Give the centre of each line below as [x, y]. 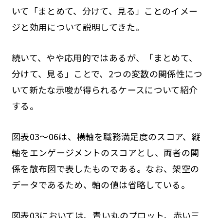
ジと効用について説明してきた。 [78, 27]
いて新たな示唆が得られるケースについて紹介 [105, 90]
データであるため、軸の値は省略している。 [101, 185]
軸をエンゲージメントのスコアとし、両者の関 [105, 153]
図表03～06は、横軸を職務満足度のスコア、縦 [106, 136]
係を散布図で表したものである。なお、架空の [105, 169]
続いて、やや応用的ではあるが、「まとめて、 [105, 58]
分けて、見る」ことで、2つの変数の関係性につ [107, 74]
